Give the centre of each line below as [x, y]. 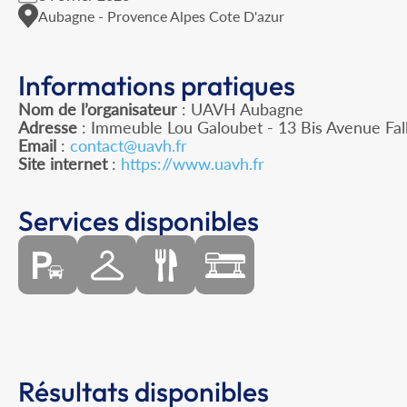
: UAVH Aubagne [240, 109]
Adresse [48, 128]
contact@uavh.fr [129, 146]
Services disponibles [139, 221]
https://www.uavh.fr [193, 164]
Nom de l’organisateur [98, 109]
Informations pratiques [157, 86]
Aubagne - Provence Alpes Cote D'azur [161, 15]
